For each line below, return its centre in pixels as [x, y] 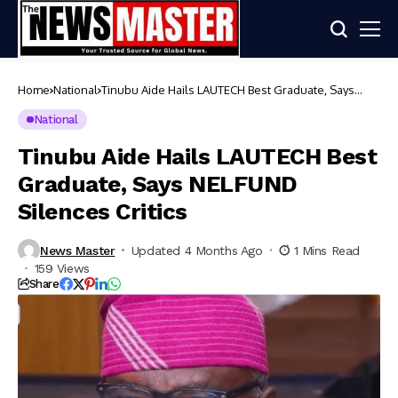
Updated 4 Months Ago [197, 250]
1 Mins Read [326, 250]
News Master [78, 250]
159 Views [62, 268]
